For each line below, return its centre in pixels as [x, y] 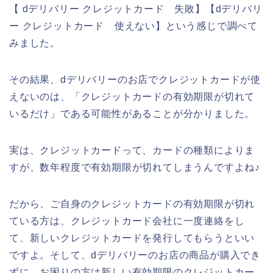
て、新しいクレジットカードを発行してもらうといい [132, 238]
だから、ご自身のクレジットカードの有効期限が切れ [132, 204]
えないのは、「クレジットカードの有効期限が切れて [132, 96]
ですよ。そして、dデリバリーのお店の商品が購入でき [135, 255]
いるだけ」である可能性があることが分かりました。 [132, 113]
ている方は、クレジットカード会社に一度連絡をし [127, 221]
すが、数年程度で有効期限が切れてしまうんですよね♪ [135, 167]
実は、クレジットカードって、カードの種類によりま [132, 150]
